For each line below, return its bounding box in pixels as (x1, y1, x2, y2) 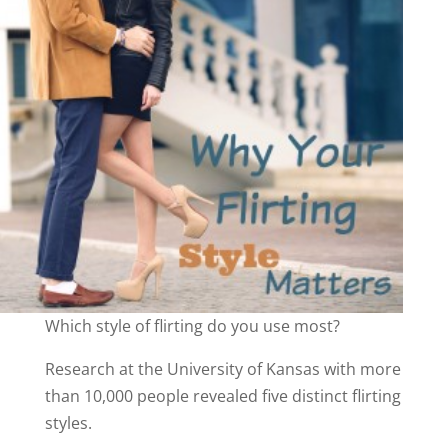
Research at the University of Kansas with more (44, 358, 401, 381)
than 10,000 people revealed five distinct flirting (44, 385, 401, 408)
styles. (44, 412, 92, 435)
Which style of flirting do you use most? (44, 315, 340, 338)
